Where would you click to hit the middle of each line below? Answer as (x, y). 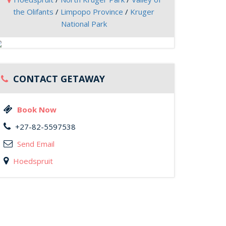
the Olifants (33, 12)
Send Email (36, 144)
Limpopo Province (92, 12)
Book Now (37, 109)
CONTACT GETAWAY (58, 79)
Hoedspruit (33, 161)
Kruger (142, 12)
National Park (84, 24)
